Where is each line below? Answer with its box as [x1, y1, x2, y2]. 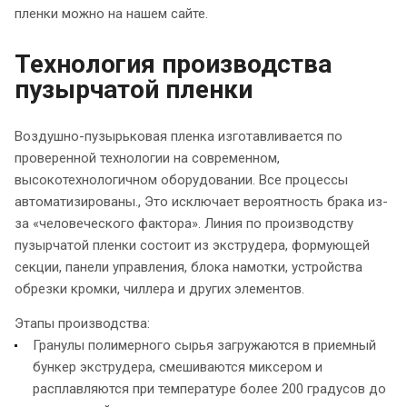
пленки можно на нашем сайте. [15, 5, 208, 22]
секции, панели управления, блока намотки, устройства [15, 258, 362, 275]
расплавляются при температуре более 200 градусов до [33, 380, 386, 397]
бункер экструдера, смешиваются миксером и [33, 358, 323, 375]
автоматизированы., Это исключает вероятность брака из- [15, 193, 388, 210]
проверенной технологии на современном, [15, 149, 280, 166]
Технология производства [15, 48, 332, 79]
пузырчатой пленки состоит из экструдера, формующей [15, 236, 370, 253]
